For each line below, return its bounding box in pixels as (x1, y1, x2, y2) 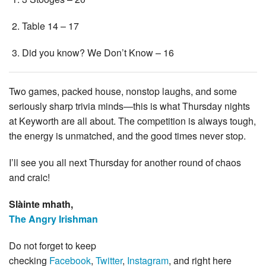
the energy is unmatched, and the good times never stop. (9, 128, 246, 142)
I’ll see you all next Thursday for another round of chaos (9, 155, 241, 169)
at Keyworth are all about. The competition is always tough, (9, 113, 256, 128)
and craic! (9, 170, 50, 184)
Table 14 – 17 (22, 18, 80, 33)
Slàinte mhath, (9, 197, 73, 211)
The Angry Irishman (9, 211, 98, 226)
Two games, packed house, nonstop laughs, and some (9, 84, 237, 98)
